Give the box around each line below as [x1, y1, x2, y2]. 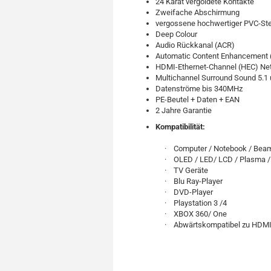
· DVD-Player [155, 188, 213, 197]
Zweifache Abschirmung [155, 8, 240, 17]
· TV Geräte [155, 166, 208, 175]
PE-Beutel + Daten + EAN [155, 95, 240, 104]
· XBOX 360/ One [155, 209, 227, 218]
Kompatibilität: [155, 122, 205, 131]
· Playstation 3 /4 [155, 198, 227, 207]
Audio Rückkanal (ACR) [155, 41, 235, 50]
